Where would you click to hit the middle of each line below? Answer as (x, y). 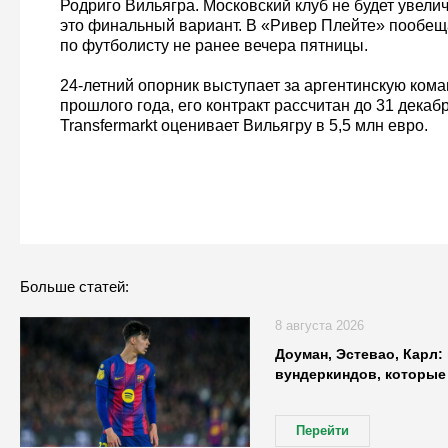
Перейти (322, 431)
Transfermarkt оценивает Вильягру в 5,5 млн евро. (243, 126)
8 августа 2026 (319, 326)
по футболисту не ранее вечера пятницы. (213, 46)
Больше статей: (74, 287)
